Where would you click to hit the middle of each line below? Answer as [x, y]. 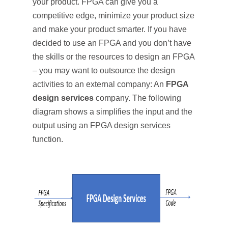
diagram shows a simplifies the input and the [112, 112]
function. [48, 139]
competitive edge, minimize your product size [113, 16]
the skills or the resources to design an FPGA [113, 57]
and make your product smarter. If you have [110, 29]
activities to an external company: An [99, 84]
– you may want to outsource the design [104, 70]
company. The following [137, 98]
